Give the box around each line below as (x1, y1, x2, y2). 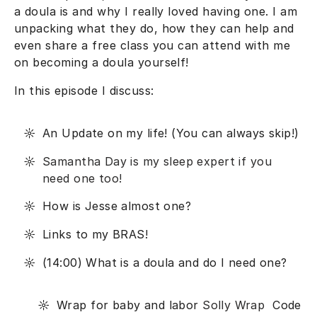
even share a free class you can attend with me (14, 38, 291, 52)
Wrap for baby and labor (57, 297, 203, 312)
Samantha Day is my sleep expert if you (42, 154, 272, 168)
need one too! (42, 171, 122, 185)
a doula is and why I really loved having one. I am (14, 4, 298, 18)
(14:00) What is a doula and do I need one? (42, 255, 292, 270)
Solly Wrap (202, 297, 269, 312)
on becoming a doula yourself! (14, 54, 189, 69)
